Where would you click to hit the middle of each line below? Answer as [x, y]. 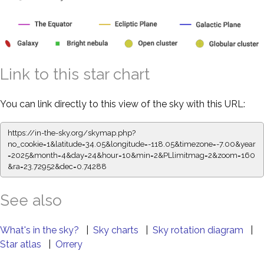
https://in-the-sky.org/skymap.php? [72, 133]
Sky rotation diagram [199, 230]
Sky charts [117, 230]
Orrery [69, 244]
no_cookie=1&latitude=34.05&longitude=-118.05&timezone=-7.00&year [132, 144]
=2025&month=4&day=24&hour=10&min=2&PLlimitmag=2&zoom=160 [131, 155]
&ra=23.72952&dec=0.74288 [57, 166]
